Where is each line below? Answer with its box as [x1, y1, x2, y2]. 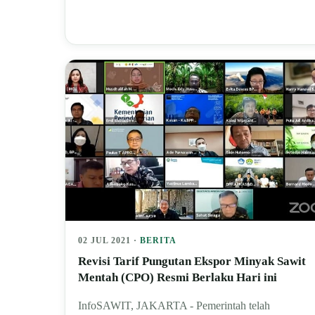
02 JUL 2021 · [78, 235, 140, 245]
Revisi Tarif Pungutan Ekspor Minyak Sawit [78, 254, 306, 268]
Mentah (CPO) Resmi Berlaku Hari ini [78, 270, 277, 284]
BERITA [139, 235, 176, 245]
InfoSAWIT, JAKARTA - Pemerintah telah [78, 299, 270, 311]
